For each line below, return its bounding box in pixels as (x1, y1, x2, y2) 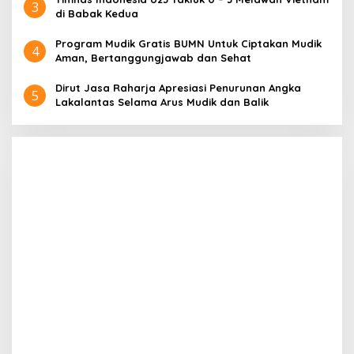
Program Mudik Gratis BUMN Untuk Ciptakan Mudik (55, 36, 322, 50)
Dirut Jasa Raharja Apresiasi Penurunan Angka (55, 81, 301, 94)
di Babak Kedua (55, 6, 138, 20)
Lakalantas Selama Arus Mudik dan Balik (55, 95, 269, 108)
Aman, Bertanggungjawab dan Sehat (55, 51, 251, 64)
